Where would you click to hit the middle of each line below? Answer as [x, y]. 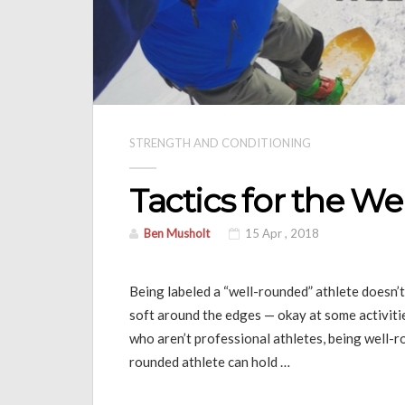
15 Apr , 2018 [281, 234]
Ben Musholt [177, 234]
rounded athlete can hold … [210, 362]
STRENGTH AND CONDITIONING [220, 143]
